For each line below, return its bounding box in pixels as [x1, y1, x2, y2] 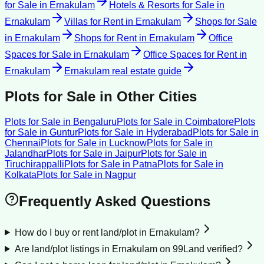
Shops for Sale [195, 16, 257, 27]
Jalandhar [5, 148, 47, 159]
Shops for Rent [74, 33, 137, 44]
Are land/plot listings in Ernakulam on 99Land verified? [14, 243, 243, 254]
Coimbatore [185, 116, 234, 127]
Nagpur [105, 169, 136, 180]
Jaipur [115, 148, 141, 159]
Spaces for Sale [5, 49, 71, 60]
